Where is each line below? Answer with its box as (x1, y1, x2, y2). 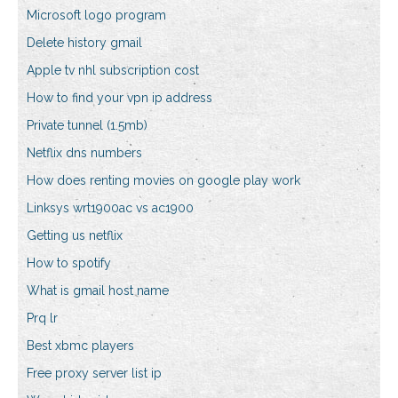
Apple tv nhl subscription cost (27, 63, 199, 78)
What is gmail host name (27, 283, 169, 298)
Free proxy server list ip (27, 366, 162, 381)
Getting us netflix (27, 228, 123, 243)
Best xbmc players (27, 338, 134, 354)
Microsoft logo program (27, 8, 166, 23)
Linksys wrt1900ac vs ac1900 (27, 201, 194, 216)
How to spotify (27, 256, 111, 271)
